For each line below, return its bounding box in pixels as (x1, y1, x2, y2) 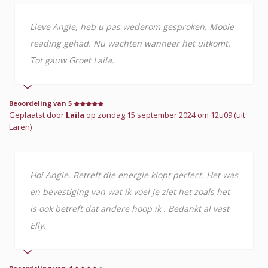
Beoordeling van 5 (9, 98, 74, 108)
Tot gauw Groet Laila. (30, 54, 114, 66)
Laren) (9, 121, 32, 132)
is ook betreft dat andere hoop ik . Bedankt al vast (30, 202, 229, 214)
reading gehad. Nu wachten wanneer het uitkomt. (30, 37, 230, 49)
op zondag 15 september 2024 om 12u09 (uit (86, 109, 245, 120)
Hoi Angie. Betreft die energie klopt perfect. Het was (30, 169, 238, 181)
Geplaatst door (9, 109, 66, 120)
